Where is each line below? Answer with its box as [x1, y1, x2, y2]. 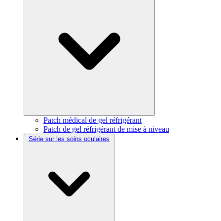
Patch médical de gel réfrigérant [43, 115, 142, 124]
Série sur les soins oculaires [29, 135, 110, 143]
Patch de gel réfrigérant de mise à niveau [43, 124, 169, 133]
